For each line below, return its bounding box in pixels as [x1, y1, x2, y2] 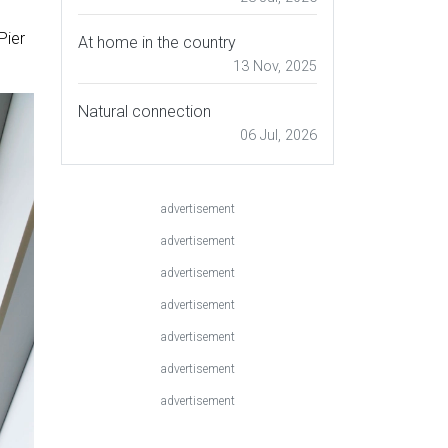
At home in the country [78, 33, 236, 53]
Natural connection [78, 102, 211, 122]
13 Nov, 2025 [233, 58, 317, 76]
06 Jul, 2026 [240, 127, 317, 145]
